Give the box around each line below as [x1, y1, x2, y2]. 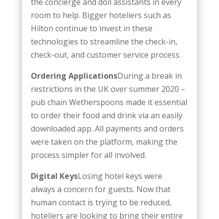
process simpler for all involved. [30, 149, 146, 160]
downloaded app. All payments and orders [30, 123, 184, 134]
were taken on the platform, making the [30, 136, 177, 147]
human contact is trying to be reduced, [30, 197, 172, 208]
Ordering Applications [30, 70, 117, 81]
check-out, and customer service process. [30, 49, 181, 60]
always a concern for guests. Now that [30, 183, 171, 195]
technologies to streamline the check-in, [30, 36, 177, 47]
